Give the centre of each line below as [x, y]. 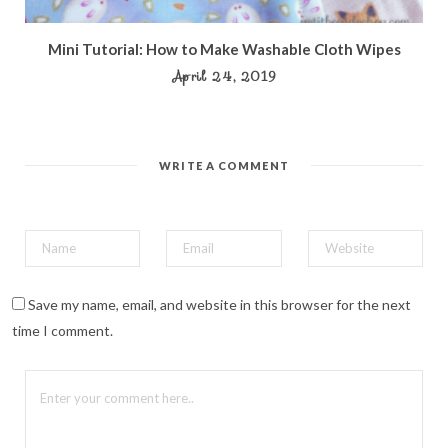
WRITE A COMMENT [224, 165]
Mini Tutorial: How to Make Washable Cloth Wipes [224, 48]
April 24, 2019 [224, 76]
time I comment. [62, 330]
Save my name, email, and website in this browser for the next [219, 304]
